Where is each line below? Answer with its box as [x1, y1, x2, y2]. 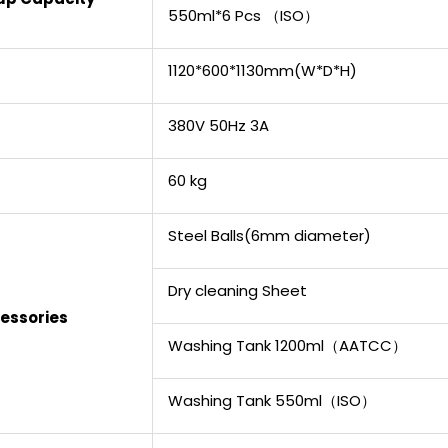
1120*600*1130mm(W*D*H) [168, 59, 357, 81]
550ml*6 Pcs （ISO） [168, 4, 319, 26]
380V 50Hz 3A [168, 114, 269, 136]
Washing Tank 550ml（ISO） [168, 389, 376, 411]
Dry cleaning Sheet [168, 279, 307, 301]
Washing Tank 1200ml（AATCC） [168, 334, 407, 356]
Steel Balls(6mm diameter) [168, 224, 371, 246]
